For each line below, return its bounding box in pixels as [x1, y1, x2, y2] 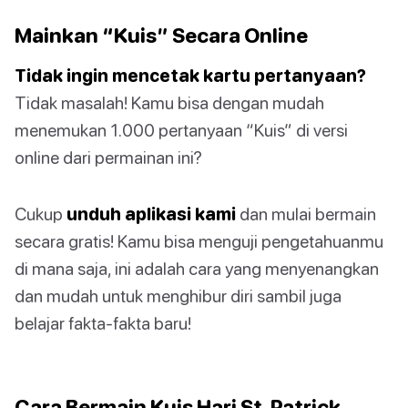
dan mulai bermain [236, 203, 376, 225]
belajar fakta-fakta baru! [15, 312, 191, 334]
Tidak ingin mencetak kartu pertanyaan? [15, 65, 366, 87]
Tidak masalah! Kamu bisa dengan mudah [15, 92, 324, 114]
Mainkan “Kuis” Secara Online [15, 23, 308, 48]
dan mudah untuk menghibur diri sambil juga [15, 285, 342, 307]
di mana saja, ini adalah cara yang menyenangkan [15, 258, 379, 280]
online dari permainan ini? [15, 147, 202, 168]
